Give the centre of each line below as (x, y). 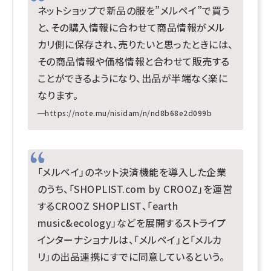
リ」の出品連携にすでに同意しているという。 (131, 256)
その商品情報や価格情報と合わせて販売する (134, 61)
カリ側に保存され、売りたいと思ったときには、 (135, 44)
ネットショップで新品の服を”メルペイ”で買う (134, 10)
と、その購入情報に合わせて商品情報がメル (131, 27)
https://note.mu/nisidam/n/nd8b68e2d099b (129, 113)
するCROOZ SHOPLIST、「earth (108, 206)
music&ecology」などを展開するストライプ (132, 223)
